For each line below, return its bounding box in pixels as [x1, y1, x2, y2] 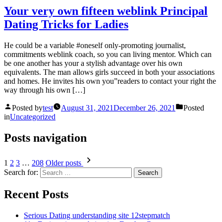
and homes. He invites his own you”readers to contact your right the [4, 77, 216, 86]
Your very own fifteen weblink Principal [4, 4, 208, 18]
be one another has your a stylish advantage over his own [4, 59, 182, 68]
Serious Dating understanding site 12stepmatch [24, 211, 170, 220]
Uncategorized [10, 112, 55, 121]
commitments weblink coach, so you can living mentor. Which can [4, 50, 212, 59]
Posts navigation [4, 131, 87, 144]
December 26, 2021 [113, 104, 175, 112]
